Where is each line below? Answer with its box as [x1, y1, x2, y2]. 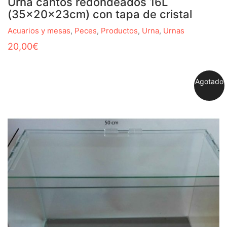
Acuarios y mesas [8, 25, 70, 35]
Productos [101, 25, 138, 35]
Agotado [195, 77, 223, 86]
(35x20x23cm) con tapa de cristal [8, 8, 192, 21]
